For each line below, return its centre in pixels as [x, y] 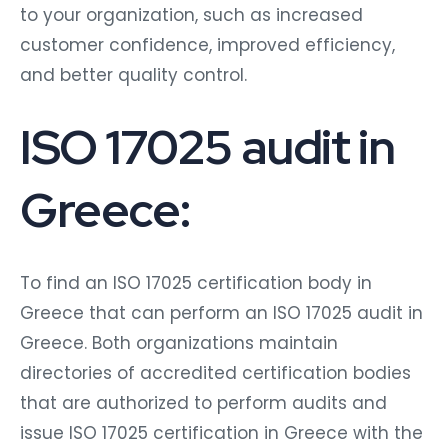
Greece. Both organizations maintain [179, 343]
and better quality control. [133, 75]
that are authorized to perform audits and [203, 403]
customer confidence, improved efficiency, [207, 45]
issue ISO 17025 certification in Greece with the [221, 433]
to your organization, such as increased [191, 15]
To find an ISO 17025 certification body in [196, 283]
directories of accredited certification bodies [215, 373]
